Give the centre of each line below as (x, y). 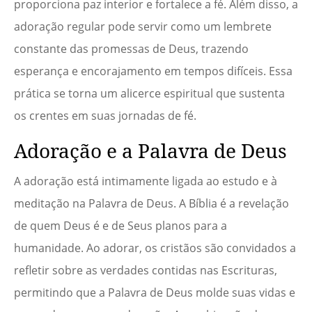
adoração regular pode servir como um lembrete (143, 27)
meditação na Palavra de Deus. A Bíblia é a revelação (151, 204)
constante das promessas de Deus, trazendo (131, 49)
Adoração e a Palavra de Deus (150, 151)
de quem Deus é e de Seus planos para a (120, 226)
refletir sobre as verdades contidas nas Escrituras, (146, 271)
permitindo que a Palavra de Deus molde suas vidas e (155, 293)
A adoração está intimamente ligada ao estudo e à (146, 181)
